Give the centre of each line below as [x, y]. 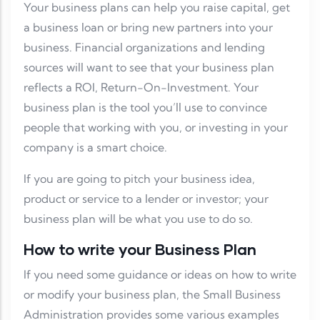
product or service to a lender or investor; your [146, 199]
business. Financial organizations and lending [144, 47]
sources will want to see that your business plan [149, 67]
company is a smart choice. [95, 147]
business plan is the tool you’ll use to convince [145, 107]
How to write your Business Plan [140, 249]
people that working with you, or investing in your [156, 127]
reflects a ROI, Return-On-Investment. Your [141, 87]
